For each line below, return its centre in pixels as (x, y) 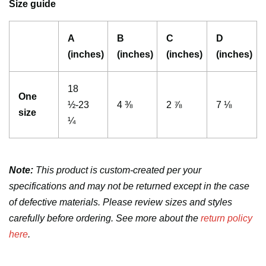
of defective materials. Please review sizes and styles (121, 202)
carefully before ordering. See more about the (105, 218)
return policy (227, 218)
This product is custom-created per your (117, 170)
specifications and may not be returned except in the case (129, 186)
